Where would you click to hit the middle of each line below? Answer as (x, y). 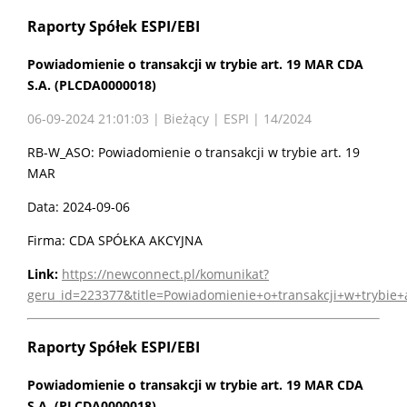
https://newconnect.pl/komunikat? (165, 274)
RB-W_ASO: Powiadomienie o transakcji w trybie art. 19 (194, 153)
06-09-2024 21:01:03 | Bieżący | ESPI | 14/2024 (169, 119)
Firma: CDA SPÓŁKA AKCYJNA (115, 241)
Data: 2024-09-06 (79, 207)
